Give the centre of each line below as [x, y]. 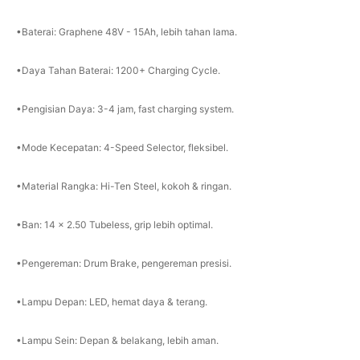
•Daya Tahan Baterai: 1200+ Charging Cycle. [118, 71]
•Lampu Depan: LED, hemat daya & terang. [111, 302]
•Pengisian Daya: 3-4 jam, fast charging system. [125, 109]
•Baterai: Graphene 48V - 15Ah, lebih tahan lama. [126, 32]
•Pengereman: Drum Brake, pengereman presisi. [123, 264]
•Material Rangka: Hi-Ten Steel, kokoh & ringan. [123, 186]
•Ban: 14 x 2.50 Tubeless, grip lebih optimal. [114, 225]
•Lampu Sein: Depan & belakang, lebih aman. [117, 341]
